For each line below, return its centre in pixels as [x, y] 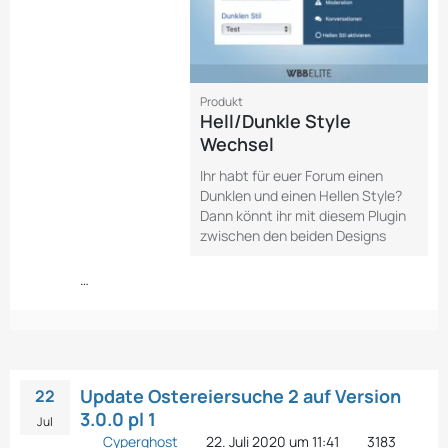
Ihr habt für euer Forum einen [291, 175]
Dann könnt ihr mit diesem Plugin [303, 215]
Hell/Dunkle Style [275, 120]
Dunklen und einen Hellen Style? [301, 195]
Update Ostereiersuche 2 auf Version [240, 395]
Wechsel [237, 143]
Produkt [221, 101]
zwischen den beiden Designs [293, 235]
